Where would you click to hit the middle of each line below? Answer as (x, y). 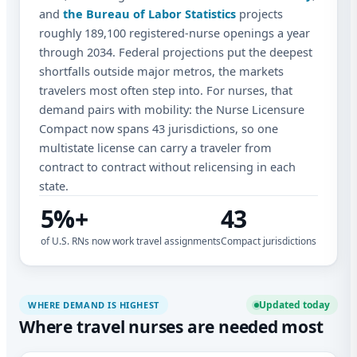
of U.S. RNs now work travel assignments (131, 241)
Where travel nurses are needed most (171, 327)
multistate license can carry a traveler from (155, 148)
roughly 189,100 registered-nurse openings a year (175, 33)
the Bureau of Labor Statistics (149, 14)
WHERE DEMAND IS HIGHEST (94, 305)
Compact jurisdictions (269, 241)
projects (259, 14)
